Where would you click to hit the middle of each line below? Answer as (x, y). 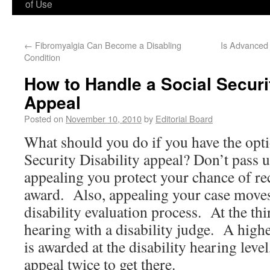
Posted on (44, 118)
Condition (42, 57)
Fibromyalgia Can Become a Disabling (107, 45)
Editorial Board (184, 118)
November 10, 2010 (104, 118)
